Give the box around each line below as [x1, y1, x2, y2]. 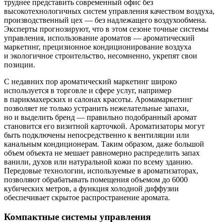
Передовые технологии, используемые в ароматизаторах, [4, 166, 198, 175]
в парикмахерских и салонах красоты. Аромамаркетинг [4, 95, 193, 104]
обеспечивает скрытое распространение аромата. [4, 193, 170, 202]
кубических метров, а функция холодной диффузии [4, 184, 179, 193]
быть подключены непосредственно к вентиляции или [4, 130, 189, 139]
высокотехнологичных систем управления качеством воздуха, [4, 6, 215, 15]
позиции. [4, 60, 35, 69]
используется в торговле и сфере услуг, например [4, 86, 171, 95]
